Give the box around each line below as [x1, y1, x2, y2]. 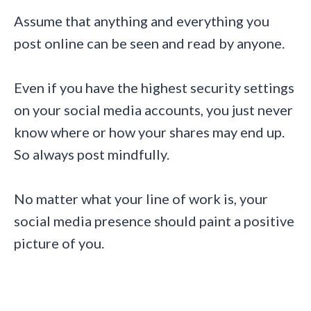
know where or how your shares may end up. [14, 124, 285, 141]
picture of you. [14, 235, 104, 252]
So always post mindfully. [14, 146, 169, 163]
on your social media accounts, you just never [14, 101, 293, 119]
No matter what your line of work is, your [14, 190, 268, 208]
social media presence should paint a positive [14, 212, 294, 230]
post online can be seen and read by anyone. [14, 35, 285, 52]
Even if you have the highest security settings [14, 79, 294, 96]
